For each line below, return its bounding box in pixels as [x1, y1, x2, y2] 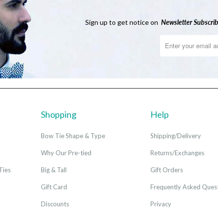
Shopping [41, 109, 76, 120]
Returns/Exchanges [150, 148, 204, 157]
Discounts [41, 200, 69, 208]
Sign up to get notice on [85, 18, 161, 26]
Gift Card [41, 182, 67, 191]
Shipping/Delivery [150, 131, 201, 140]
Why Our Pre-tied [41, 148, 91, 157]
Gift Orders [150, 165, 183, 174]
